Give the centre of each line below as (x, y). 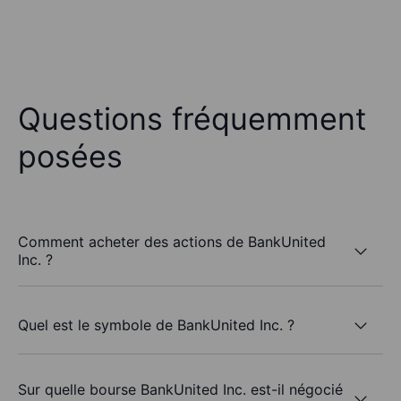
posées (70, 157)
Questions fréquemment (192, 119)
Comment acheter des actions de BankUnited (172, 242)
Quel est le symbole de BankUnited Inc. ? (156, 324)
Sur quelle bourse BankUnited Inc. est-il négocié (180, 390)
